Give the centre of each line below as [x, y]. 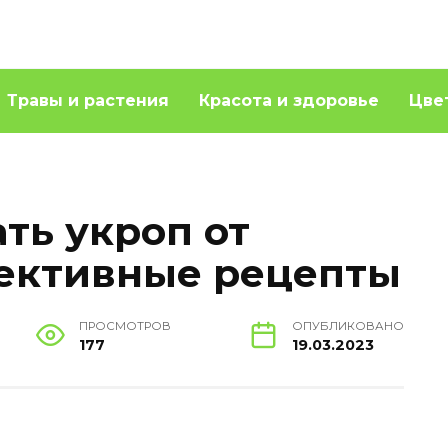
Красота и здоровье [289, 100]
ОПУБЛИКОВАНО [347, 326]
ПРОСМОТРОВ [124, 326]
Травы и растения [88, 100]
